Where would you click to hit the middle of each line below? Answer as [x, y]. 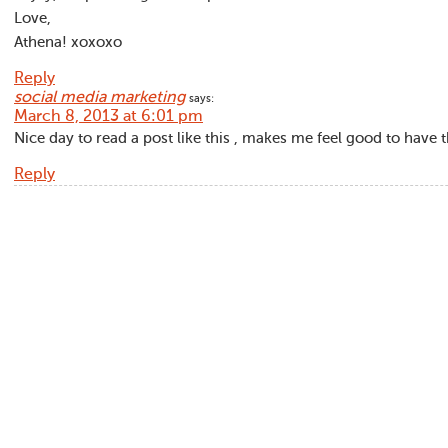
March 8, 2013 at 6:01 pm [108, 117]
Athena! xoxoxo [68, 42]
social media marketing [99, 98]
